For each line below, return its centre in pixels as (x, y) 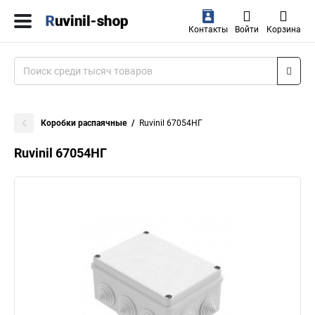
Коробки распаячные (84, 123)
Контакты (208, 30)
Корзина (283, 30)
